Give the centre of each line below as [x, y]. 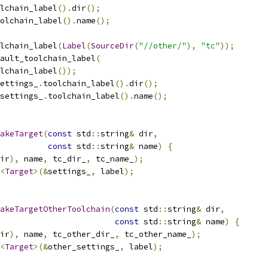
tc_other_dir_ [81, 234]
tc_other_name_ [156, 234]
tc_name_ [112, 159]
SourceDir [112, 46]
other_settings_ [84, 247]
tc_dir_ [67, 159]
